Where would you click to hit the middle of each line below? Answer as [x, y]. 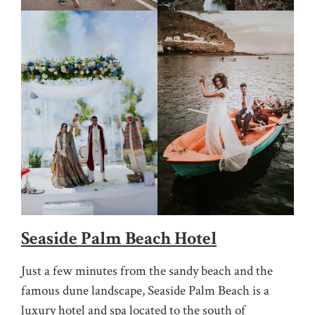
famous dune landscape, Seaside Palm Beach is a [145, 291]
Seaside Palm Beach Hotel [119, 239]
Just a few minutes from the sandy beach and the [147, 271]
